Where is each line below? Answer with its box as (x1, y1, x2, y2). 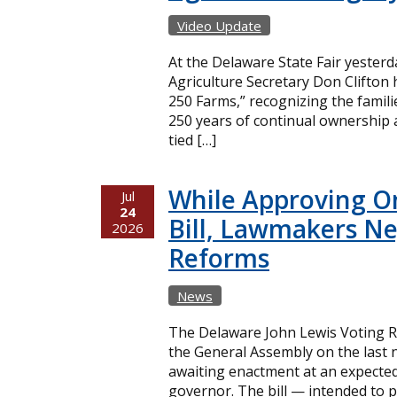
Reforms (168, 240, 269, 275)
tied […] (168, 129, 216, 150)
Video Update (176, 16, 261, 35)
